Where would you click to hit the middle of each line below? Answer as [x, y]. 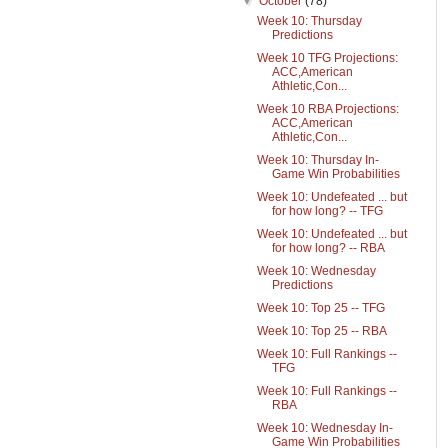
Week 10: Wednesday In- [324, 428]
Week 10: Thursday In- [317, 160]
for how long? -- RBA [328, 248]
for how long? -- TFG [327, 211]
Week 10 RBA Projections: [327, 109]
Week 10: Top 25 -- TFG [320, 308]
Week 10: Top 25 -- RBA [321, 331]
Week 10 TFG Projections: [327, 58]
